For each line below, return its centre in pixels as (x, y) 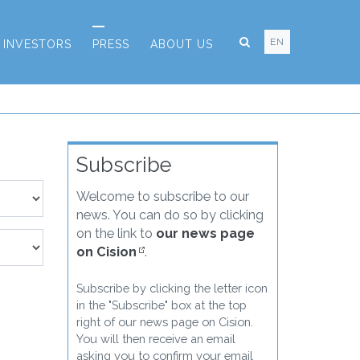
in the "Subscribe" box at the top (161, 305)
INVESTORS (37, 44)
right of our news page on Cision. (164, 321)
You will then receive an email (155, 338)
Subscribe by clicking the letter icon (172, 288)
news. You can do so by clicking (170, 215)
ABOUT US (182, 44)
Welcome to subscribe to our (162, 196)
